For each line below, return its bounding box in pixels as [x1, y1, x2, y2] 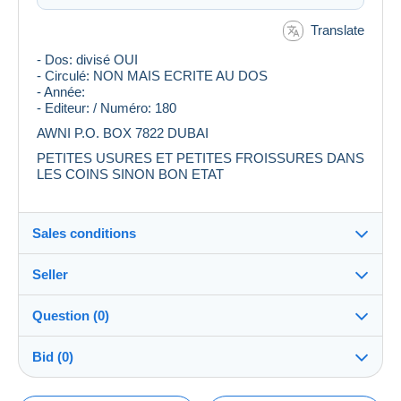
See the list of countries [51, 303, 187, 320]
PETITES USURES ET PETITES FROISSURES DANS [37, 150, 364, 166]
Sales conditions [32, 226, 136, 242]
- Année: [37, 84, 89, 100]
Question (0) [32, 308, 109, 324]
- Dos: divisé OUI [37, 52, 138, 68]
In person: [51, 333, 115, 349]
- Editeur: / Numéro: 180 [37, 100, 176, 116]
